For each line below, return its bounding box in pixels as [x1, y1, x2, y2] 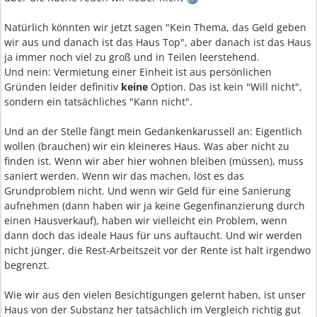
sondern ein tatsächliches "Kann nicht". [4, 95, 192, 108]
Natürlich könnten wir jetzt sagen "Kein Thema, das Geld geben [4, 21, 306, 34]
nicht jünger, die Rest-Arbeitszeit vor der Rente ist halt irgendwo [4, 243, 311, 257]
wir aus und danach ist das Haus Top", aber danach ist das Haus [4, 35, 311, 49]
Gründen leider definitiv [4, 80, 121, 93]
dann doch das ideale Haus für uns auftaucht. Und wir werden [4, 229, 302, 242]
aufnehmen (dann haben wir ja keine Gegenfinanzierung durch [4, 199, 305, 212]
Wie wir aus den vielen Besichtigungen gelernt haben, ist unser [4, 288, 306, 301]
